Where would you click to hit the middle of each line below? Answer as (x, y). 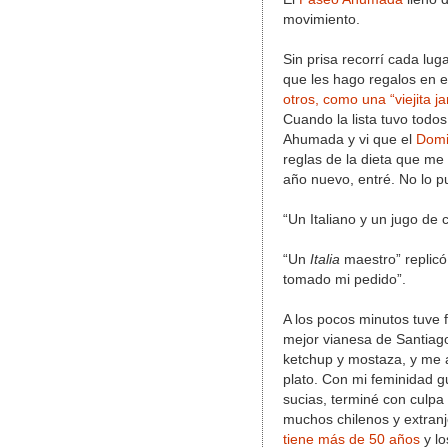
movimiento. (321, 19)
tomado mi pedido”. (344, 279)
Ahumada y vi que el (349, 139)
